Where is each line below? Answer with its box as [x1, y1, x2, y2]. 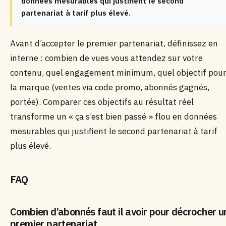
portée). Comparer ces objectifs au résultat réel [10, 96, 194, 107]
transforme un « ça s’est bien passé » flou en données [10, 111, 217, 122]
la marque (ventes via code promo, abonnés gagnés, [10, 82, 209, 93]
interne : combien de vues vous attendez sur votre [10, 52, 203, 64]
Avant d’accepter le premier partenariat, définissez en [10, 38, 218, 49]
